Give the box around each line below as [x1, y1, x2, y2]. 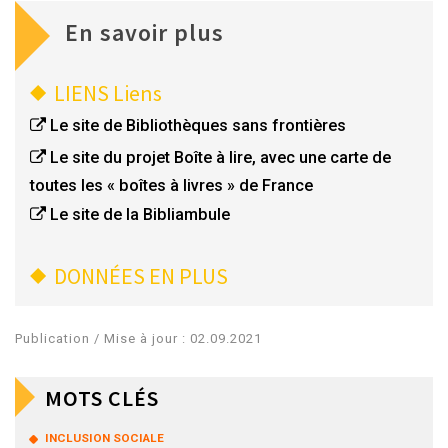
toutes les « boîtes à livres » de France [30, 175, 313, 195]
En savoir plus [65, 16, 224, 48]
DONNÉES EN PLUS [54, 262, 228, 291]
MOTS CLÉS [45, 384, 159, 413]
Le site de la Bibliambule [50, 204, 230, 224]
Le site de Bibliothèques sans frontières [50, 115, 346, 135]
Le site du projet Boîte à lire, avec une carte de [50, 147, 391, 167]
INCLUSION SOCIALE [45, 431, 164, 446]
